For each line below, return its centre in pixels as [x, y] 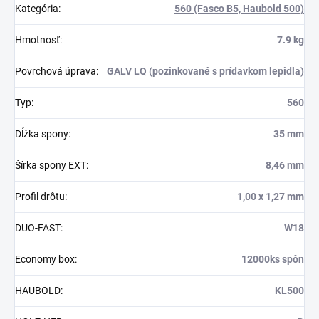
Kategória [37, 9]
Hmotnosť [37, 40]
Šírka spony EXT [51, 165]
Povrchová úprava [56, 71]
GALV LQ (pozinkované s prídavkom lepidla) [205, 71]
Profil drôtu [40, 197]
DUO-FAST [38, 228]
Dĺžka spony [42, 134]
